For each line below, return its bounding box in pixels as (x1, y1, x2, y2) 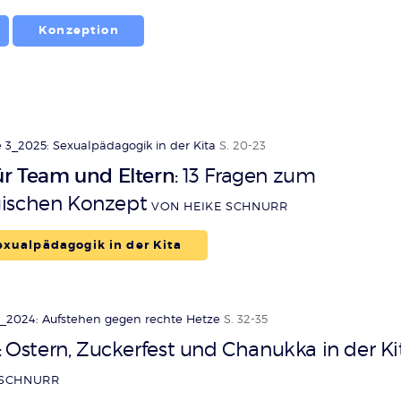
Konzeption (38, 23, 119, 38)
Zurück (299, 115, 392, 148)
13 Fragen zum (182, 164, 316, 188)
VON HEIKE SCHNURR (150, 200, 288, 214)
